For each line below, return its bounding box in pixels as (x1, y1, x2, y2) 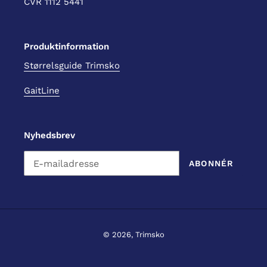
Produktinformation (24, 41, 109, 52)
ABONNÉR (189, 158, 234, 168)
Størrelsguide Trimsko (24, 60, 120, 72)
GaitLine (24, 85, 60, 96)
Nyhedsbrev (24, 129, 75, 141)
